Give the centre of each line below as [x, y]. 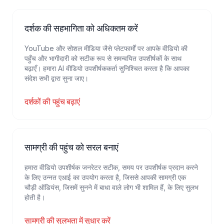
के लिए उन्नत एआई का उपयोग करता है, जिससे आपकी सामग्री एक [105, 177]
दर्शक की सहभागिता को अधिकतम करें [81, 28]
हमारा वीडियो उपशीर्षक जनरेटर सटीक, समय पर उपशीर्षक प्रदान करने [111, 167]
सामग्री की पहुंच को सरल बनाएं [71, 147]
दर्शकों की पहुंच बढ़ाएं [52, 101]
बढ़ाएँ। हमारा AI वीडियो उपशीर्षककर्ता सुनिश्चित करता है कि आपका [107, 68]
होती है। [35, 197]
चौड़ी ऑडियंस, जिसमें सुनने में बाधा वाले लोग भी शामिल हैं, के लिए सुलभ [111, 187]
